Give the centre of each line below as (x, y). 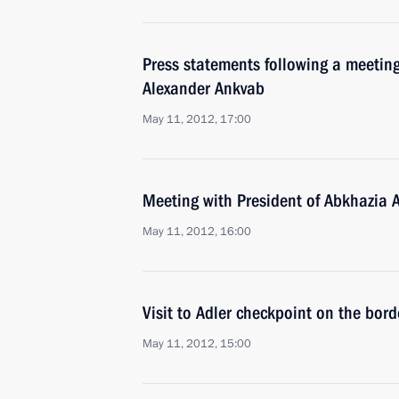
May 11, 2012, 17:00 (197, 119)
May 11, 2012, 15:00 (197, 344)
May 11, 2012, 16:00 (197, 232)
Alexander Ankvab (204, 88)
